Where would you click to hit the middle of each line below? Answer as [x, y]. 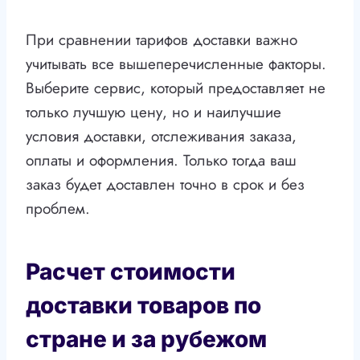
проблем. [58, 209]
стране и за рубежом [146, 340]
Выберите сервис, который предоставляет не [176, 88]
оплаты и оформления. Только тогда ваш [161, 161]
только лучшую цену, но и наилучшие [153, 112]
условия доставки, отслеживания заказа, [161, 137]
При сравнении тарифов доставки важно [162, 40]
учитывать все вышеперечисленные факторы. [176, 64]
